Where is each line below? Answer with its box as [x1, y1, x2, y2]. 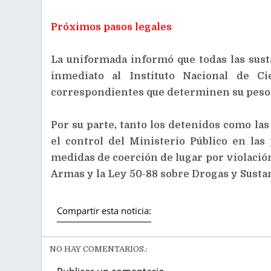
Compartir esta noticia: [56, 204, 151, 217]
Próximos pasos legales [50, 22, 172, 33]
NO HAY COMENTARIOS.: [49, 244, 148, 253]
